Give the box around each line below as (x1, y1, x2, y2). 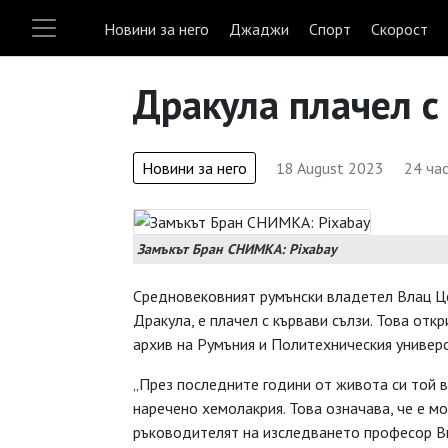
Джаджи (229, 19, 289, 39)
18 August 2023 (276, 158, 384, 178)
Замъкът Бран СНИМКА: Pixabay (137, 240, 337, 258)
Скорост (371, 19, 428, 39)
